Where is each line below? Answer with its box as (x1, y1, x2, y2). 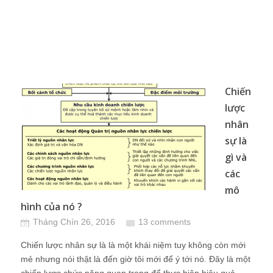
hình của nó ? (21, 200, 82, 213)
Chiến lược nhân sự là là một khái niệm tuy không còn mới (21, 240, 246, 250)
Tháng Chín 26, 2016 (33, 217, 115, 227)
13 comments (138, 217, 191, 227)
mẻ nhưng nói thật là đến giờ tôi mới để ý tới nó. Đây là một (21, 254, 250, 264)
